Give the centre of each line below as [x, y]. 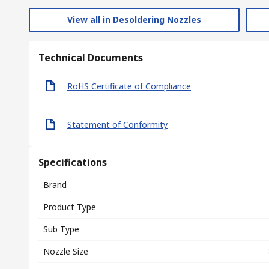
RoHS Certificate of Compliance [129, 86]
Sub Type [61, 229]
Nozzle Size [66, 251]
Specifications [73, 162]
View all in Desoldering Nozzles [134, 20]
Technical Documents [91, 58]
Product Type [70, 207]
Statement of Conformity [117, 124]
